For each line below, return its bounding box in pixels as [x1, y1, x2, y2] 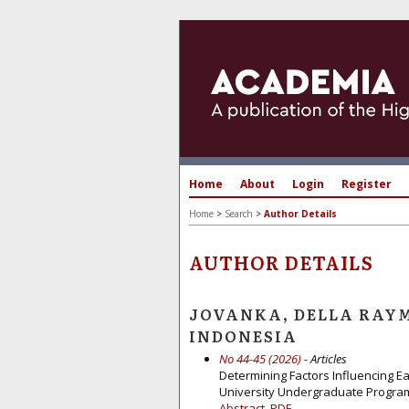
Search [225, 207, 253, 220]
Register [341, 176, 392, 192]
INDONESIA [189, 325, 298, 347]
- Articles [300, 351, 347, 367]
